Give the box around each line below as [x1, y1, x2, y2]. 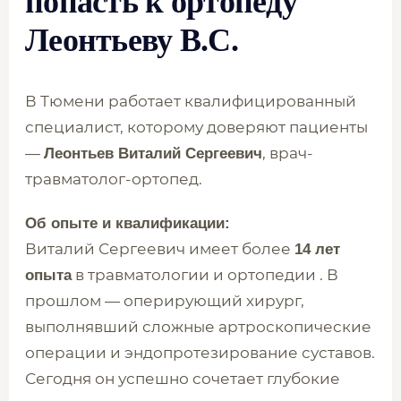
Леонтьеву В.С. [25, 22, 238, 58]
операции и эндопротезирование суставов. [25, 344, 375, 362]
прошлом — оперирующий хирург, [25, 292, 304, 310]
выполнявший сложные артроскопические [25, 318, 371, 336]
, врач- [262, 144, 313, 162]
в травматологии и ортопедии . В [72, 266, 338, 284]
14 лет [294, 241, 340, 258]
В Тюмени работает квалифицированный [25, 92, 356, 110]
